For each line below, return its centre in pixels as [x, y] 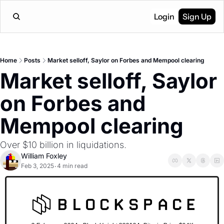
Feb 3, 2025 [37, 166]
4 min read [72, 166]
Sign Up [197, 16]
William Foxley [44, 156]
